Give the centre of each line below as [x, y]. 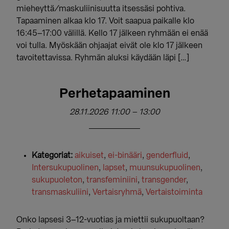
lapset [114, 168]
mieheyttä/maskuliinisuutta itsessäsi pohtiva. [101, 9]
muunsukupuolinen [165, 168]
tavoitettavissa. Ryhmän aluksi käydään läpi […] [103, 58]
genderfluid [167, 155]
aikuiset [89, 155]
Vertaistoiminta [174, 192]
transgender [164, 180]
